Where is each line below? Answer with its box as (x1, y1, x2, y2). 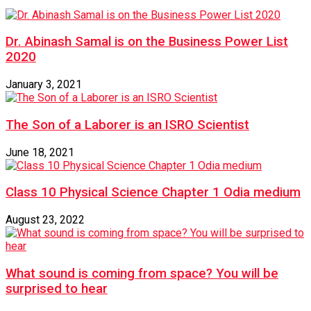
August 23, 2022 (6, 212, 85, 226)
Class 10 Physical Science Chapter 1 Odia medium (6, 185, 301, 201)
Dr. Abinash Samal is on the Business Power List (6, 34, 288, 50)
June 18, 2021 (6, 145, 74, 159)
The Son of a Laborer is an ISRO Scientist (6, 117, 249, 133)
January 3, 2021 (6, 78, 82, 92)
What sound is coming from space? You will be (6, 265, 278, 281)
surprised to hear (6, 280, 108, 296)
